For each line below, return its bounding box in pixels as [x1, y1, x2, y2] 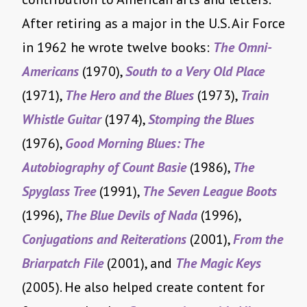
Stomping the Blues [148, 110, 254, 129]
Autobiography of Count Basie [22, 158, 186, 177]
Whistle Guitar [22, 110, 101, 129]
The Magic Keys [175, 254, 261, 273]
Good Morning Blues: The [65, 134, 204, 153]
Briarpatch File [22, 254, 103, 273]
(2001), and [103, 254, 175, 273]
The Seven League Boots [143, 182, 277, 201]
